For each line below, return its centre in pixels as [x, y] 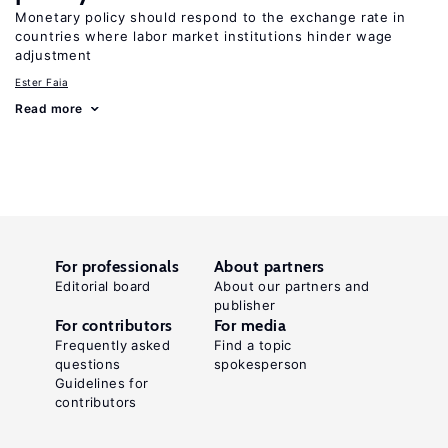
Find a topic [253, 345]
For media [250, 325]
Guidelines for [102, 383]
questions [88, 364]
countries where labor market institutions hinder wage [204, 36]
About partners [269, 266]
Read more [49, 108]
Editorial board [103, 286]
